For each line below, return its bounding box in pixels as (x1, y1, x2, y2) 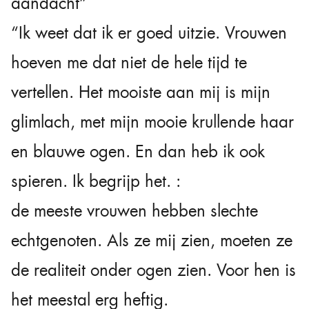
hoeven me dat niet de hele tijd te (11, 51, 247, 74)
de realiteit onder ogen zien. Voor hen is (11, 259, 296, 281)
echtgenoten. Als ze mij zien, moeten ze (11, 229, 292, 252)
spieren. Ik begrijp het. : (11, 170, 181, 192)
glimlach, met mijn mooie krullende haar (11, 110, 294, 133)
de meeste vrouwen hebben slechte (11, 199, 258, 222)
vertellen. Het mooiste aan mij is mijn (11, 81, 270, 103)
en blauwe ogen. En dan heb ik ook (11, 140, 265, 163)
